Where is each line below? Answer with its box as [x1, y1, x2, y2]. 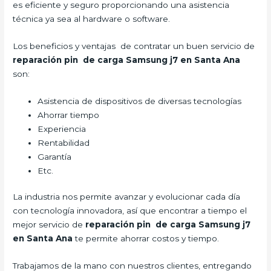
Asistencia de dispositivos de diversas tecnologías [38, 96, 242, 106]
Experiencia [38, 123, 87, 134]
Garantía [38, 151, 72, 162]
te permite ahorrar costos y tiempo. [73, 233, 220, 244]
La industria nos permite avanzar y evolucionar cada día [13, 192, 241, 202]
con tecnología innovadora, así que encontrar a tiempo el [13, 206, 247, 216]
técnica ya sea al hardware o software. [13, 13, 171, 24]
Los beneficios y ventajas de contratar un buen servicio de [13, 41, 255, 51]
